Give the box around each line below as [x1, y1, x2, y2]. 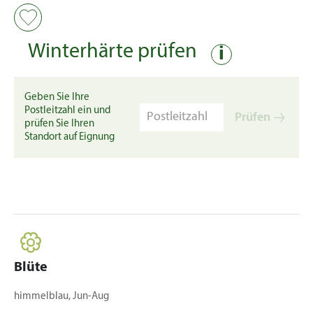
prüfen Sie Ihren [24, 119, 94, 129]
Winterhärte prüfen [28, 41, 197, 63]
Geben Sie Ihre [24, 92, 89, 103]
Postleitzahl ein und [24, 105, 110, 116]
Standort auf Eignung [24, 132, 115, 143]
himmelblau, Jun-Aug [14, 291, 109, 302]
